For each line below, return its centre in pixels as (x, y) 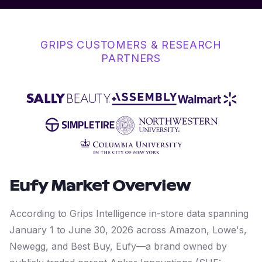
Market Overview (119, 187)
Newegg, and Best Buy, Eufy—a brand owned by (118, 246)
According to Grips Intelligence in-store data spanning (129, 213)
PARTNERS (131, 58)
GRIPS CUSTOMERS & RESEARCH (131, 45)
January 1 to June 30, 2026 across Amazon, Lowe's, (128, 230)
